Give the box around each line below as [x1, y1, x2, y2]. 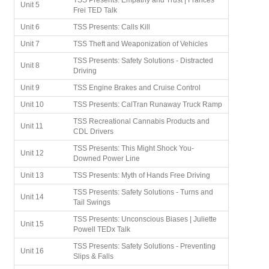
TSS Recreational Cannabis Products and [73, 117, 210, 126]
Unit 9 [20, 83, 40, 92]
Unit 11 [20, 122, 43, 131]
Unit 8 [20, 61, 40, 70]
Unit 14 [20, 193, 44, 202]
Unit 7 [20, 40, 40, 49]
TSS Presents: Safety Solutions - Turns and [73, 188, 213, 197]
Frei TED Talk [73, 6, 117, 15]
